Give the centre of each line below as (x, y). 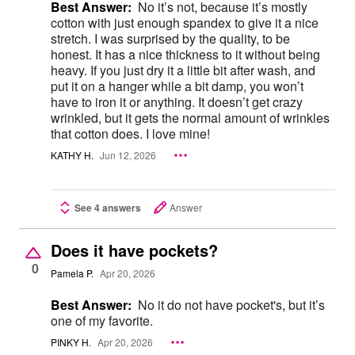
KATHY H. (72, 155)
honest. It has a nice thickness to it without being (185, 54)
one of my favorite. (102, 320)
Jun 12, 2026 (128, 155)
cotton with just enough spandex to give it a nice (185, 22)
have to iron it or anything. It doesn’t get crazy (177, 101)
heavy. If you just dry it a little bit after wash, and (183, 70)
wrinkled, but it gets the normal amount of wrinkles (190, 117)
